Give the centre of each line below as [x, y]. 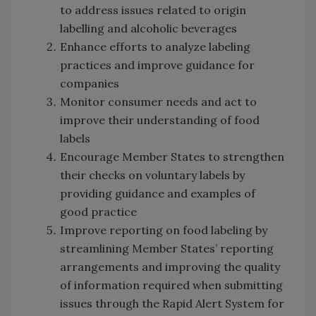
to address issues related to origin [153, 10]
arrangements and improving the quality [170, 266]
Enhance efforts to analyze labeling [155, 46]
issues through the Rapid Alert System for [172, 303]
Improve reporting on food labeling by [164, 230]
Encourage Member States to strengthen [172, 156]
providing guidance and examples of [158, 193]
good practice [98, 211]
